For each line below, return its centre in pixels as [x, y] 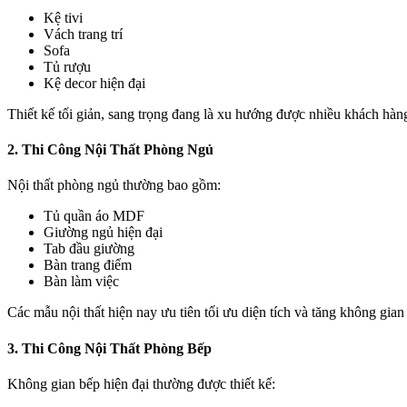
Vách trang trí [83, 34]
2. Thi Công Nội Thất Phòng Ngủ [110, 150]
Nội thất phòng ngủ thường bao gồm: [114, 185]
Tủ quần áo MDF [94, 216]
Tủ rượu [67, 66]
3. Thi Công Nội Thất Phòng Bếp [109, 348]
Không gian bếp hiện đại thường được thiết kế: [141, 383]
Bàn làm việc [81, 282]
